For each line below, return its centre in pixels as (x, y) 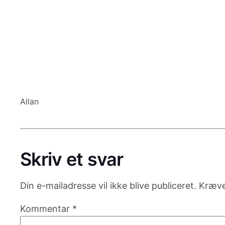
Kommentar (46, 208)
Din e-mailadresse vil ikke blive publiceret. (108, 185)
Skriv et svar (72, 159)
